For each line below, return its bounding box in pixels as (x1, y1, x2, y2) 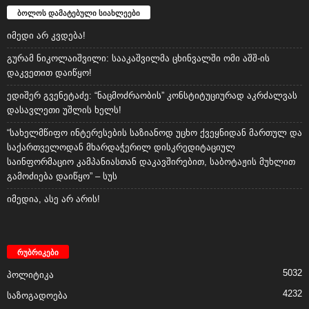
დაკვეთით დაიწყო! (7, 68, 92, 79)
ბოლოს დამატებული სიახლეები (17, 8, 140, 19)
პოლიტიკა (7, 270, 54, 281)
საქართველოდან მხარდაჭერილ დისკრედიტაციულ (7, 142, 235, 153)
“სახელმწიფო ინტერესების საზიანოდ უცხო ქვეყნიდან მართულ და (7, 128, 302, 139)
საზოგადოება (7, 290, 68, 301)
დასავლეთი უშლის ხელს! (7, 105, 121, 116)
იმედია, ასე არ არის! (7, 194, 100, 205)
